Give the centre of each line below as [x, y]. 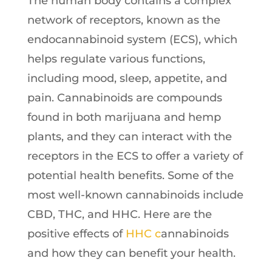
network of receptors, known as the [124, 20]
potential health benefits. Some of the [130, 175]
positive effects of [76, 234]
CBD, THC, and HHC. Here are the [119, 214]
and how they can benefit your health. [131, 253]
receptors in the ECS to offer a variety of [135, 156]
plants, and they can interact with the [129, 137]
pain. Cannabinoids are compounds [124, 98]
